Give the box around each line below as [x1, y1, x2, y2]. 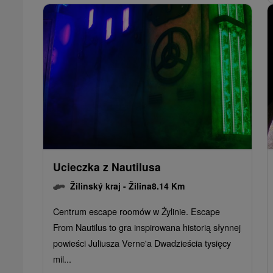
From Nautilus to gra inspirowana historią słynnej [53, 221, 241, 233]
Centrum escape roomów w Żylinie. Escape [53, 205, 220, 218]
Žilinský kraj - [70, 180, 129, 192]
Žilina [129, 180, 152, 192]
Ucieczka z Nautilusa [53, 159, 161, 174]
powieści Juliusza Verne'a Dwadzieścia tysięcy [53, 236, 231, 249]
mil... [53, 252, 71, 265]
